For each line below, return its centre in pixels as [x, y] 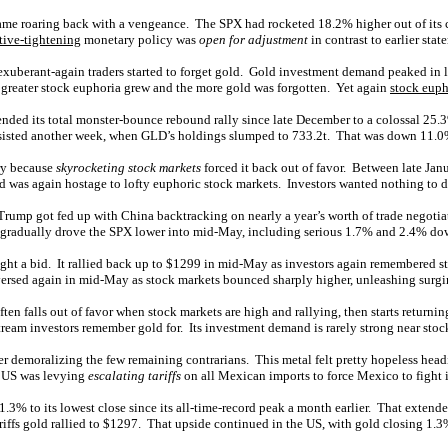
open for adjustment [253, 39]
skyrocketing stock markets [128, 167]
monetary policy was [140, 39]
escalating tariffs [134, 375]
